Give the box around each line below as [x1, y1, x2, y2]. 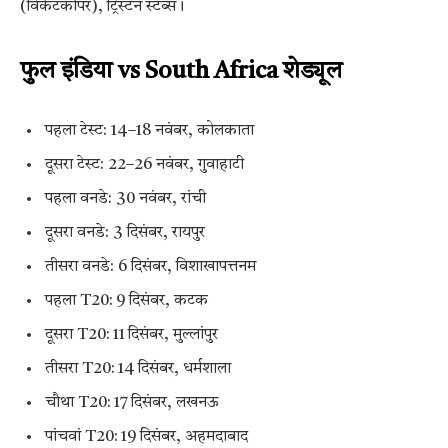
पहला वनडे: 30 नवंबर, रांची [45, 191, 206, 208]
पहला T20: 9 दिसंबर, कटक [45, 293, 208, 310]
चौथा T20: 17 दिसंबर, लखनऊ [45, 395, 219, 412]
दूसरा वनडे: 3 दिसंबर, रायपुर [45, 225, 205, 242]
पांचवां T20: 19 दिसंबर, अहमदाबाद [45, 429, 248, 446]
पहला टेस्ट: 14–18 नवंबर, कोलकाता [45, 122, 254, 139]
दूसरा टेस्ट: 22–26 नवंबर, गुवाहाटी [45, 156, 244, 173]
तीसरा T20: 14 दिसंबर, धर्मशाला [45, 361, 231, 378]
